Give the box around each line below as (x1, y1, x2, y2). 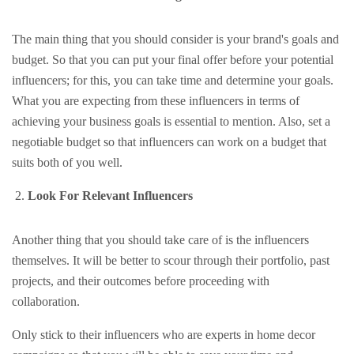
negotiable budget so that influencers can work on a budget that (12, 135, 326, 149)
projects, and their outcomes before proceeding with (12, 274, 269, 288)
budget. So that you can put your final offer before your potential (12, 53, 333, 66)
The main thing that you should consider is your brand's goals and (12, 32, 339, 46)
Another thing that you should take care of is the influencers (12, 233, 309, 247)
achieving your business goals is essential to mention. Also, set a (12, 115, 330, 128)
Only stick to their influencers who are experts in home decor (12, 328, 315, 341)
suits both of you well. (12, 156, 126, 169)
